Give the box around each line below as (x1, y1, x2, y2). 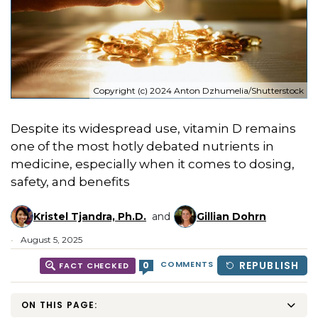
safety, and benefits (11, 175, 130, 190)
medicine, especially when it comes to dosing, (11, 157, 295, 172)
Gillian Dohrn (197, 210, 266, 224)
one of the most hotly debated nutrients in (11, 139, 274, 154)
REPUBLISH (236, 258, 299, 273)
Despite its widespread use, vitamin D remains (11, 121, 296, 136)
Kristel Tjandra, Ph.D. (33, 210, 146, 224)
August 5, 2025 (18, 234, 82, 246)
